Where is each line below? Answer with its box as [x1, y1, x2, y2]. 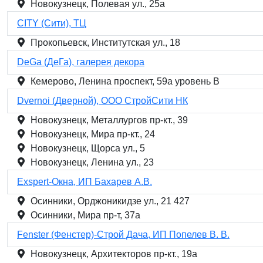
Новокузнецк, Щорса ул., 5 [31, 143, 145, 153]
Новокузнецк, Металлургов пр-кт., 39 [31, 115, 188, 125]
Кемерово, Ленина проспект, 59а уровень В [31, 76, 220, 86]
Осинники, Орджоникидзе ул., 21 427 [31, 196, 190, 206]
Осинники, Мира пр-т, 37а [31, 210, 140, 220]
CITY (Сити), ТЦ [17, 18, 86, 28]
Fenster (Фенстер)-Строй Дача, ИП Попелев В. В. [17, 230, 230, 240]
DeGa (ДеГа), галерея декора [17, 57, 144, 67]
